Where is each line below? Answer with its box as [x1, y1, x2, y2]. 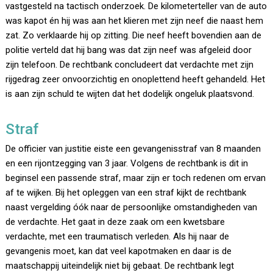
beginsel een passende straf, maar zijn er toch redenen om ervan [5, 172, 266, 184]
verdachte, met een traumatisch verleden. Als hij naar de [5, 231, 230, 243]
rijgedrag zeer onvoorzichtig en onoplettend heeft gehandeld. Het [5, 74, 266, 85]
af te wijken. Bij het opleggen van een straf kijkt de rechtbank [5, 187, 247, 199]
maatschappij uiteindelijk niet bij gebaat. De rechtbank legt [5, 260, 235, 272]
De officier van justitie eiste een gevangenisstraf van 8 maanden [5, 143, 261, 155]
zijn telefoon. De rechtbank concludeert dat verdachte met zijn [5, 59, 254, 71]
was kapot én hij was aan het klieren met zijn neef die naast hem [5, 15, 264, 27]
